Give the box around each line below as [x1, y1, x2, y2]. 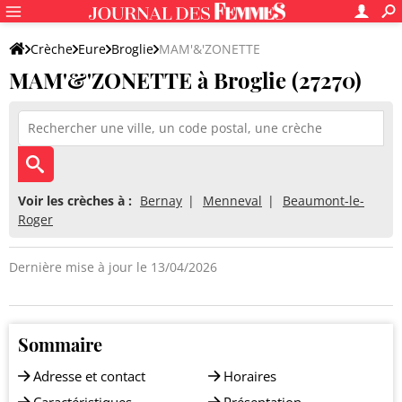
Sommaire [18, 332, 102, 356]
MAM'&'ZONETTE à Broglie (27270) [9, 66, 362, 94]
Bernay [140, 192, 182, 209]
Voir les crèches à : [18, 192, 132, 209]
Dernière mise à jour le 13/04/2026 [9, 258, 217, 275]
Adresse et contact [33, 367, 145, 385]
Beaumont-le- [283, 192, 364, 209]
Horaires [223, 367, 276, 385]
